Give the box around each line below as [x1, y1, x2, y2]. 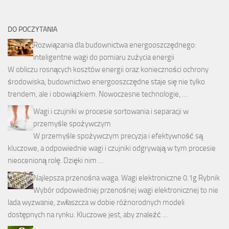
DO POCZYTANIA [8, 25, 57, 34]
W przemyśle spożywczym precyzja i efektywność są [33, 131, 203, 141]
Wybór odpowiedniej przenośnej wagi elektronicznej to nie [33, 186, 218, 195]
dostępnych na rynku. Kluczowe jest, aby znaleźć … [8, 210, 168, 220]
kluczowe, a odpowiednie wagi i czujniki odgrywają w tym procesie [8, 144, 216, 153]
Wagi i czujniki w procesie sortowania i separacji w [33, 107, 189, 117]
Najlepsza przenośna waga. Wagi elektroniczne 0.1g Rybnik [33, 173, 220, 183]
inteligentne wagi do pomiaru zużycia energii [33, 53, 174, 62]
